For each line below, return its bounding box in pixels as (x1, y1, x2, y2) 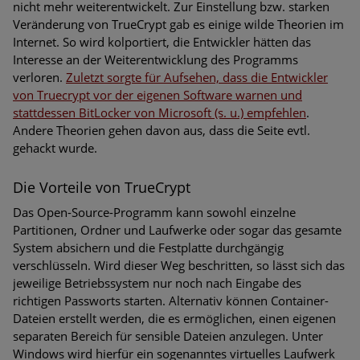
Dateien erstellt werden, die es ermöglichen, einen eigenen (13, 310, 336, 327)
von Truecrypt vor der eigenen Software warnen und (13, 87, 302, 103)
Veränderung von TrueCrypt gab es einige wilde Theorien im (13, 16, 344, 32)
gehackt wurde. (13, 140, 97, 156)
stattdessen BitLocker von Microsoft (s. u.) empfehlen (13, 104, 306, 121)
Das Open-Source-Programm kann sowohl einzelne (13, 204, 296, 221)
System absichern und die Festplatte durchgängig (13, 239, 284, 256)
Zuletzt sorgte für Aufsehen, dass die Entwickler (66, 69, 328, 85)
